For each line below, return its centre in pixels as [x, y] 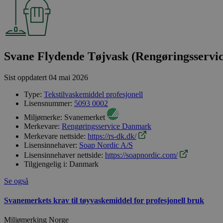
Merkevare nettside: [55, 136]
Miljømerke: [43, 117]
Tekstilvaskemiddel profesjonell [93, 94]
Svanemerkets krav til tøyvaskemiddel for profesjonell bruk [104, 201]
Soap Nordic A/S [106, 145]
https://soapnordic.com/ [141, 155]
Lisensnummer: [48, 103]
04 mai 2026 [68, 77]
